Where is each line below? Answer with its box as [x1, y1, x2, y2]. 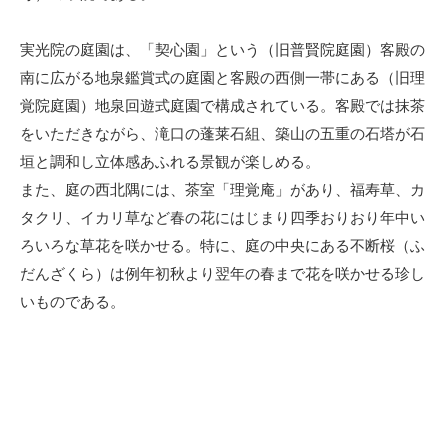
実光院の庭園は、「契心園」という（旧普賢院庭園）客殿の [20, 41, 425, 58]
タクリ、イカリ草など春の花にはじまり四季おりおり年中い [20, 209, 425, 226]
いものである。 [20, 293, 125, 310]
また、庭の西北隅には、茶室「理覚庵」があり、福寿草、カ [20, 181, 425, 198]
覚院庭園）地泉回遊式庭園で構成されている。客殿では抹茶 [20, 97, 425, 114]
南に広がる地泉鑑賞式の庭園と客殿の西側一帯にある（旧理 [20, 69, 425, 86]
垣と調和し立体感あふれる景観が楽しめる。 [20, 153, 320, 170]
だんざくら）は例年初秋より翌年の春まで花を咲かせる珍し [20, 265, 425, 282]
